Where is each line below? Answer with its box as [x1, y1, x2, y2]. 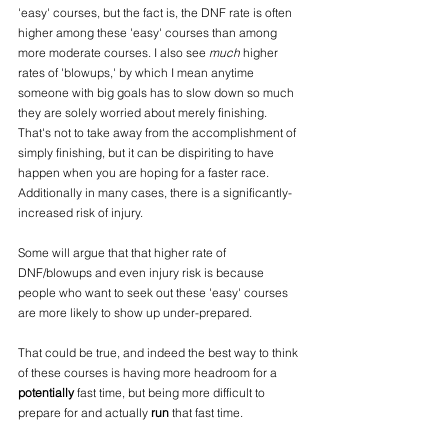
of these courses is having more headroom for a [18, 364, 280, 380]
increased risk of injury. [18, 204, 143, 220]
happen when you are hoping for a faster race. [18, 164, 272, 180]
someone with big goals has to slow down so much [18, 84, 297, 100]
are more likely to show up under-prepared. [18, 304, 255, 320]
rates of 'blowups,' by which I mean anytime [18, 64, 257, 80]
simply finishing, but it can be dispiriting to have [18, 144, 277, 160]
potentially [18, 384, 74, 400]
